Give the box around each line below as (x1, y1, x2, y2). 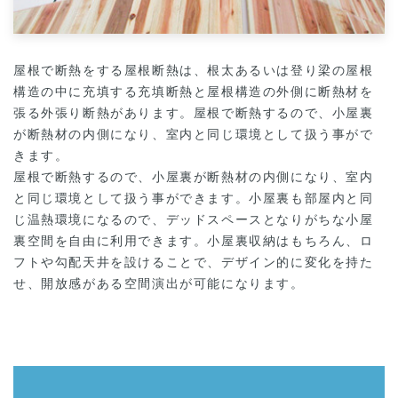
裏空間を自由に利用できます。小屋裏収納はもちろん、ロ (13, 234, 374, 248)
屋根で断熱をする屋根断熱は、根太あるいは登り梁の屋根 (13, 63, 374, 77)
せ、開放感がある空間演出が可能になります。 (13, 276, 305, 291)
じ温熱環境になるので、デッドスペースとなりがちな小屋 (13, 212, 374, 227)
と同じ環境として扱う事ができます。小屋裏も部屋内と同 (13, 191, 374, 205)
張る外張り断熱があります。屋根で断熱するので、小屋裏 (13, 106, 374, 120)
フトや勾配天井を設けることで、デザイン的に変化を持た (13, 255, 374, 269)
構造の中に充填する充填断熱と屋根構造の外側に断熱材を (13, 84, 374, 99)
